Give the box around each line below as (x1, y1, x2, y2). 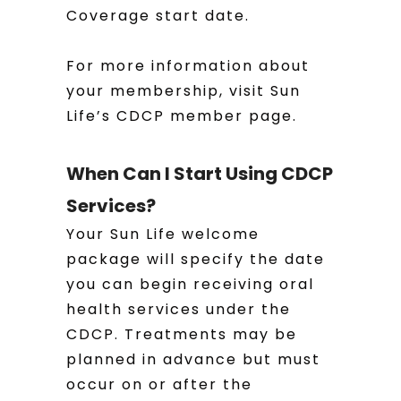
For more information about (66, 55, 310, 76)
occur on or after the (66, 374, 252, 395)
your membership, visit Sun (66, 81, 301, 101)
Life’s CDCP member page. (66, 106, 297, 126)
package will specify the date (66, 249, 325, 269)
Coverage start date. (66, 5, 250, 26)
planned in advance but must (66, 349, 320, 370)
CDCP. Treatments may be (66, 324, 297, 345)
